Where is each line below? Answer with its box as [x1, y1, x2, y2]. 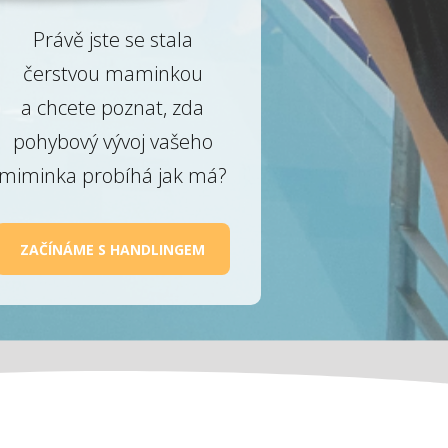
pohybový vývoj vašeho [12, 128, 213, 156]
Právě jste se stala [32, 26, 193, 54]
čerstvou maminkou [22, 60, 203, 88]
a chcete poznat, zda [21, 94, 205, 122]
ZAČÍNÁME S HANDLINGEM [20, 239, 206, 259]
